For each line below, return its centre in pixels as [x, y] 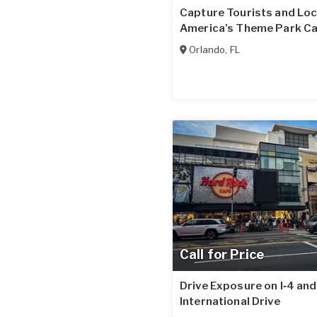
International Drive [230, 301]
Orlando [207, 50]
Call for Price [222, 254]
